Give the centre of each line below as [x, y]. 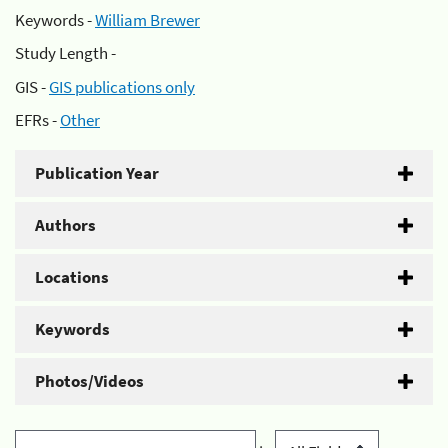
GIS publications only [122, 86]
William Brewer [147, 19]
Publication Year [97, 173]
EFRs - [37, 120]
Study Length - [65, 53]
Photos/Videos [89, 381]
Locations [72, 277]
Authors [65, 225]
